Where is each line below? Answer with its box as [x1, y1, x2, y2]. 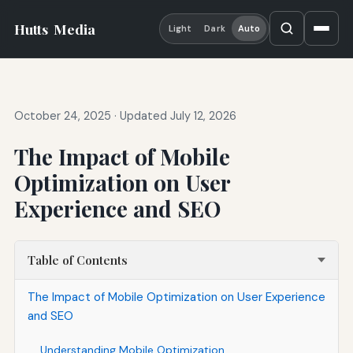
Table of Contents [27, 252, 128, 269]
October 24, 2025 [13, 109, 111, 124]
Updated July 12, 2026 [119, 109, 236, 124]
